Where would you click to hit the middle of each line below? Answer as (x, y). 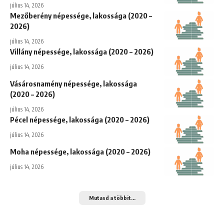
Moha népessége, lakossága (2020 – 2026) (80, 151)
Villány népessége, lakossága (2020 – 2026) (82, 51)
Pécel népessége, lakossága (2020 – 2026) (80, 119)
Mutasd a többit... (112, 197)
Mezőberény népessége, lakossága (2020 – (81, 15)
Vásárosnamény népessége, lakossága (73, 83)
